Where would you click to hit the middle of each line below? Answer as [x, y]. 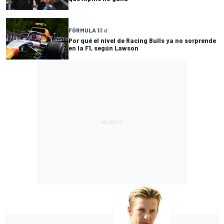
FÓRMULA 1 [84, 30]
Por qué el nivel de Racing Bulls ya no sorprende [142, 40]
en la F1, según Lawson [103, 47]
